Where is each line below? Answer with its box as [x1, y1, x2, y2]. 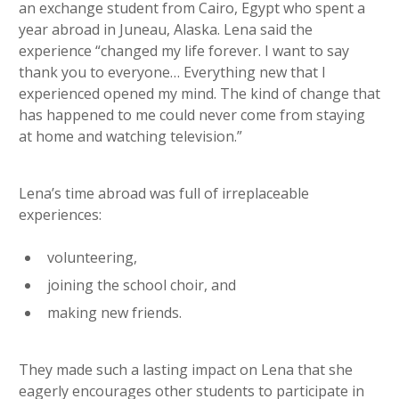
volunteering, [47, 248, 137, 268]
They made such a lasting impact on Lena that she [19, 360, 353, 380]
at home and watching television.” [19, 126, 242, 147]
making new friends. [47, 303, 182, 323]
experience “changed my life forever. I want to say [19, 41, 349, 61]
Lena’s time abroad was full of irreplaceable [19, 183, 309, 204]
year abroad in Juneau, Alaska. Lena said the [19, 20, 313, 40]
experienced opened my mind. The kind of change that [19, 84, 380, 104]
